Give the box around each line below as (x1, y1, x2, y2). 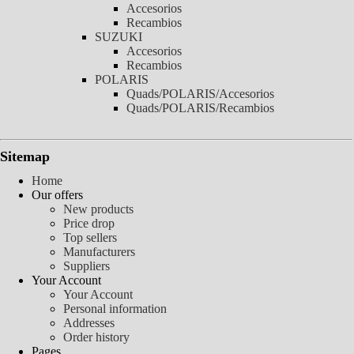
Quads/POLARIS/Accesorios (126, 87, 274, 100)
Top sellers (63, 230, 117, 244)
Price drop (63, 216, 115, 230)
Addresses (63, 315, 115, 330)
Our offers (32, 187, 83, 201)
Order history (63, 330, 130, 344)
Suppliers (63, 258, 110, 273)
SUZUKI (95, 30, 142, 43)
